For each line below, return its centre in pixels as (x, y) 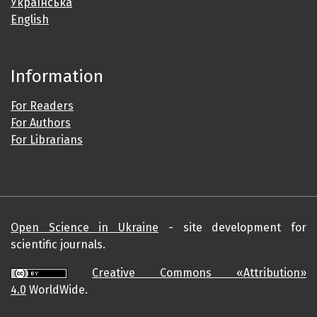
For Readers (42, 105)
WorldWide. (57, 289)
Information (57, 76)
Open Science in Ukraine (85, 227)
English (30, 19)
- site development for (233, 227)
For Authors (41, 122)
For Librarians (47, 139)
